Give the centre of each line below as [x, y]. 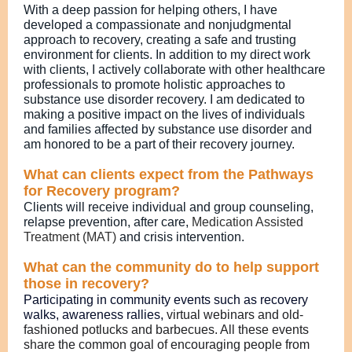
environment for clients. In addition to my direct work [167, 55]
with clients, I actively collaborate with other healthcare [174, 70]
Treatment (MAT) [71, 237]
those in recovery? [88, 284]
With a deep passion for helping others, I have [150, 10]
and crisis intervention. [182, 237]
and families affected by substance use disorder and [168, 129]
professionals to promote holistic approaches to [154, 84]
